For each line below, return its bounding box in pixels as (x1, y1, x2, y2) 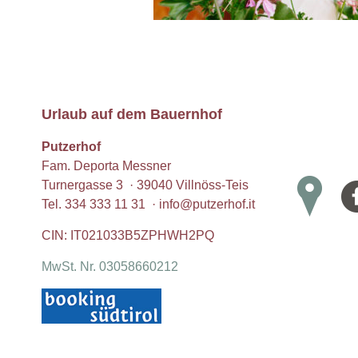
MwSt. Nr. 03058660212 (42, 260, 178, 273)
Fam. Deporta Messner (42, 159, 171, 173)
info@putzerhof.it (159, 197, 255, 211)
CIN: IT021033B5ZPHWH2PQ (42, 229, 214, 242)
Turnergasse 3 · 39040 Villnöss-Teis (42, 178, 249, 192)
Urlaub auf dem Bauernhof (42, 106, 222, 122)
